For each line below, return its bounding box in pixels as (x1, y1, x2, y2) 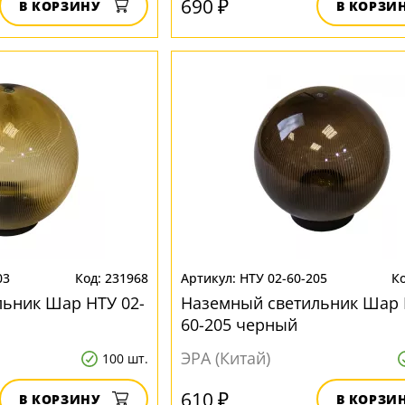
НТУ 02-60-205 (239, 269, 327, 287)
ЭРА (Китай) (180, 347, 270, 369)
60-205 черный (180, 314, 297, 335)
